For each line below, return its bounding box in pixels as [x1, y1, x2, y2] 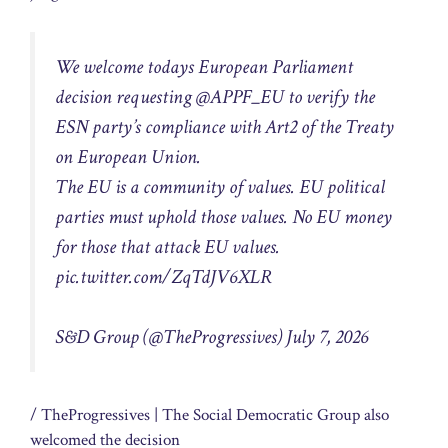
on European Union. [55, 143, 201, 170]
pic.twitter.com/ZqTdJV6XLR [55, 263, 272, 290]
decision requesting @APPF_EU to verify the [55, 83, 375, 110]
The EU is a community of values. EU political [55, 173, 385, 200]
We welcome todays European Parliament [55, 53, 353, 80]
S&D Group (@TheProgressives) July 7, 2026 [55, 324, 368, 351]
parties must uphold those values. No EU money [55, 203, 392, 230]
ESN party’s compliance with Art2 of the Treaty [55, 113, 394, 140]
